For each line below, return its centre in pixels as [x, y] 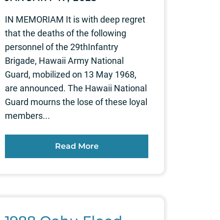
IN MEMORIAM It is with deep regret [75, 19]
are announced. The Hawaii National [76, 88]
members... [27, 115]
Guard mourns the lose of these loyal [76, 102]
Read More [77, 146]
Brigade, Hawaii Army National [64, 60]
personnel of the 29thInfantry [62, 47]
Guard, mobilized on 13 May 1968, [71, 74]
